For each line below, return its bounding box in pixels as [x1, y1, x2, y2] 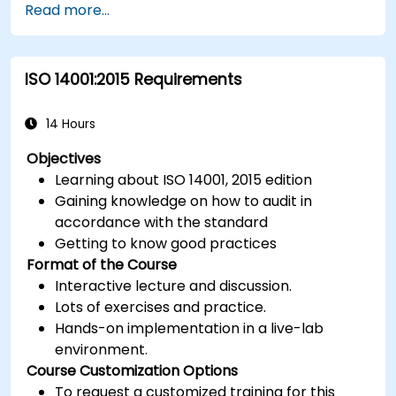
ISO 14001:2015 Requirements [25, 68, 242, 90]
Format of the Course [27, 254, 178, 275]
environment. [55, 339, 148, 360]
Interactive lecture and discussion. [55, 275, 293, 296]
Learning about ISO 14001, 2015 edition [55, 169, 313, 190]
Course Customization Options [27, 360, 239, 381]
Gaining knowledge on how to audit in [55, 190, 313, 211]
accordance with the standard [55, 211, 269, 232]
